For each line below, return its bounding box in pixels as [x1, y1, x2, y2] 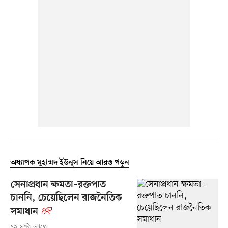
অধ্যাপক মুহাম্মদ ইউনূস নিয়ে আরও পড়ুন [10, 158, 129, 168]
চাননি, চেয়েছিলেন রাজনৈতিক [10, 192, 122, 205]
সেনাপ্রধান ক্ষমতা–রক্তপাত [10, 179, 106, 191]
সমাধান [10, 206, 38, 218]
